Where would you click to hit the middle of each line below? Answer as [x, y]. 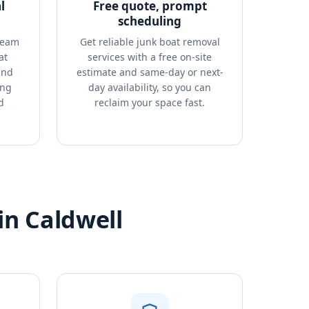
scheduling [150, 21]
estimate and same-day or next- [150, 72]
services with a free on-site [150, 57]
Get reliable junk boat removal [150, 42]
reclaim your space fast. [150, 102]
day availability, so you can [150, 87]
